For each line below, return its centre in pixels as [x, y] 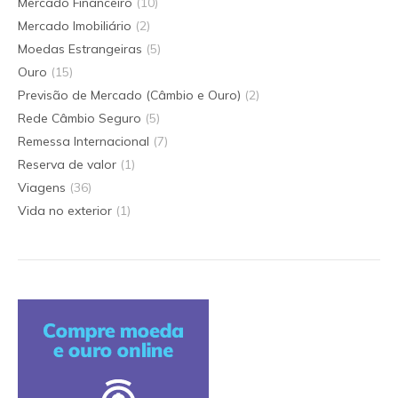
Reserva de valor [67, 164]
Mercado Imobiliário [75, 26]
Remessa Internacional [84, 141]
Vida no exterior [65, 211]
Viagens [42, 187]
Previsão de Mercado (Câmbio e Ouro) [129, 95]
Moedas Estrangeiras [80, 49]
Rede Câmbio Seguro [80, 118]
